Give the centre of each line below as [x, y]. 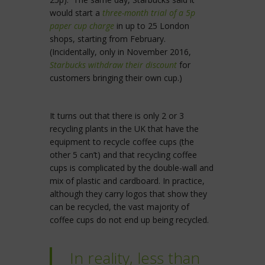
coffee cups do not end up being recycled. [129, 220]
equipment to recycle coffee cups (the [122, 142]
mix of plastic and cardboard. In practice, [127, 181]
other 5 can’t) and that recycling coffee [123, 155]
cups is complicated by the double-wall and [132, 168]
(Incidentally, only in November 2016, [120, 52]
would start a [76, 13]
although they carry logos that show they [128, 194]
